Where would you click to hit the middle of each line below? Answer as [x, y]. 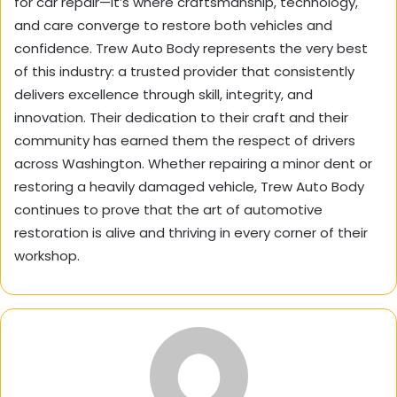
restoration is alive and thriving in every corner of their [191, 233]
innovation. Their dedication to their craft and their [181, 118]
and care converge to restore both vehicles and [173, 26]
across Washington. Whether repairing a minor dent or [193, 164]
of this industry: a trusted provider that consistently [184, 72]
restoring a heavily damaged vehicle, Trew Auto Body [189, 187]
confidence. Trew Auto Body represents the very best [191, 49]
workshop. [47, 256]
